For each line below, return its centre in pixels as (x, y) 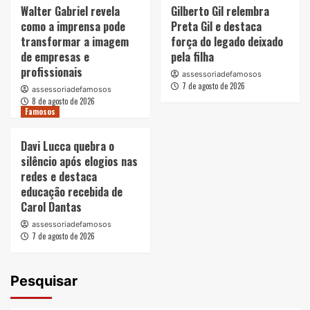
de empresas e (55, 56)
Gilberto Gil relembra (220, 11)
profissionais (52, 72)
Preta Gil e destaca (216, 26)
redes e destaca (59, 176)
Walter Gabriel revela (70, 11)
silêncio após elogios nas (79, 161)
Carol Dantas (51, 207)
